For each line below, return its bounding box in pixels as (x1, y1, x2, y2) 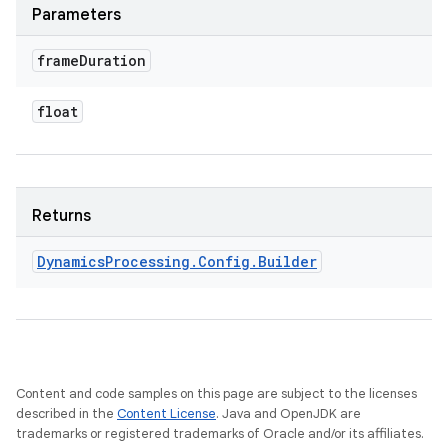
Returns (32, 206, 91, 226)
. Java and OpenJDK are (216, 405, 361, 422)
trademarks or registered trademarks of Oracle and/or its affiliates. (16, 425, 424, 442)
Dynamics (37, 252, 105, 271)
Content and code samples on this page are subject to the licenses (16, 385, 417, 402)
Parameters (32, 5, 121, 25)
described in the (16, 405, 117, 422)
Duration (79, 51, 146, 70)
